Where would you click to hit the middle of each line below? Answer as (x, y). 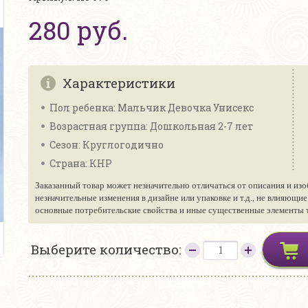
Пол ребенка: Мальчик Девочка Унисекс (152, 108)
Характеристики (119, 83)
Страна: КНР (81, 163)
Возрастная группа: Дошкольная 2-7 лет (151, 126)
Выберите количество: (108, 249)
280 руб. (78, 30)
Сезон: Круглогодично (107, 145)
